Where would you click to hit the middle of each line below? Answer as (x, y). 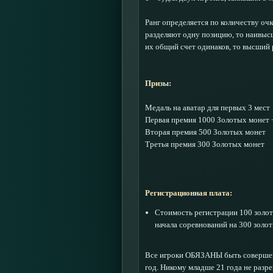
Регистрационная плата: (189, 193)
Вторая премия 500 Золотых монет (205, 132)
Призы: (158, 83)
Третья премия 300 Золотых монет (205, 144)
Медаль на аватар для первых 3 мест (207, 108)
